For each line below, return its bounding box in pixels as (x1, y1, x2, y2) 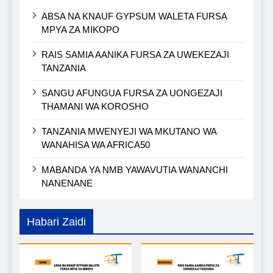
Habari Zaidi (27, 215, 86, 228)
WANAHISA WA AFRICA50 (41, 139, 150, 150)
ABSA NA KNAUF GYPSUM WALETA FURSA (41, 10, 227, 21)
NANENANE (41, 177, 93, 188)
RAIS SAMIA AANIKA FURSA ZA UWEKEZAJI (41, 49, 229, 60)
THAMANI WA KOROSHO (41, 101, 149, 112)
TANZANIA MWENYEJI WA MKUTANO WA (41, 126, 217, 136)
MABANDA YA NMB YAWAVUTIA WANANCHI (41, 164, 228, 175)
